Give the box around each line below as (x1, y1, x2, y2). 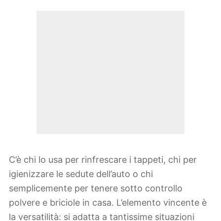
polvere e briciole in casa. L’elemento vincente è (9, 197, 207, 208)
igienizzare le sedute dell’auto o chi (9, 169, 153, 180)
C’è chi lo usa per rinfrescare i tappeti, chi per (9, 154, 197, 165)
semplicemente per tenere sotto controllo (9, 183, 183, 194)
